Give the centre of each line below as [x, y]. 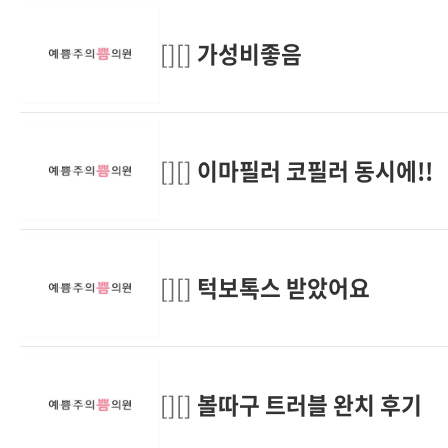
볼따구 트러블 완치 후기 [309, 404]
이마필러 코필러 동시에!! [315, 170]
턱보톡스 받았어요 [283, 287]
